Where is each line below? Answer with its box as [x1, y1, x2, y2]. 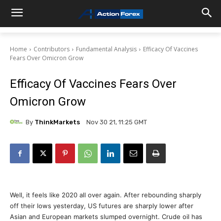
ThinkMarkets [35, 118, 80, 126]
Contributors [34, 45, 70, 53]
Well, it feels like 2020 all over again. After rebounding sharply [10, 191, 201, 199]
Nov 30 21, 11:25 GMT [86, 118, 147, 126]
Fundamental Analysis [76, 45, 137, 53]
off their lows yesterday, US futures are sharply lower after [10, 202, 193, 210]
